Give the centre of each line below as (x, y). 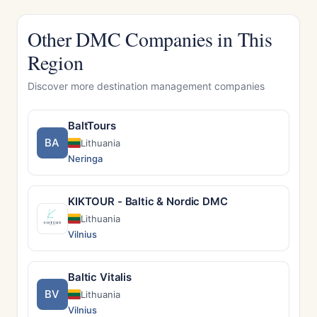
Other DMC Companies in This (150, 39)
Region (56, 62)
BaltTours (92, 126)
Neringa (85, 158)
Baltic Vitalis (100, 277)
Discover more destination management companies (146, 86)
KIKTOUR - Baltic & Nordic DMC (148, 201)
